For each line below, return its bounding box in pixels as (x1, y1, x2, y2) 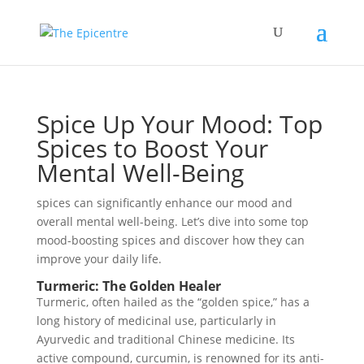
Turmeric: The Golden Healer (36, 277, 221, 295)
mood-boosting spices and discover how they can (36, 232, 305, 248)
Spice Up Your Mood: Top (36, 107, 323, 141)
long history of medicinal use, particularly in (36, 313, 276, 328)
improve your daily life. (36, 251, 162, 266)
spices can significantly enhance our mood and (36, 195, 292, 210)
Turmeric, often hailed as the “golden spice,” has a (36, 294, 310, 310)
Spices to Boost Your (36, 132, 268, 165)
